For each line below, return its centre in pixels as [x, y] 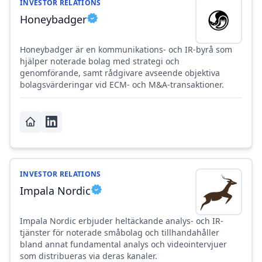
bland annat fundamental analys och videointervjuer [123, 244]
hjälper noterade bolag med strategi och [100, 61]
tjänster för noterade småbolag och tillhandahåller [120, 233]
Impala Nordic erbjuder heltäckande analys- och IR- [122, 221]
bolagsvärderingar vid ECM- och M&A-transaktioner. [122, 85]
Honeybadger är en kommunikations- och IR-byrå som [126, 50]
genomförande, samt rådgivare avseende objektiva [120, 73]
